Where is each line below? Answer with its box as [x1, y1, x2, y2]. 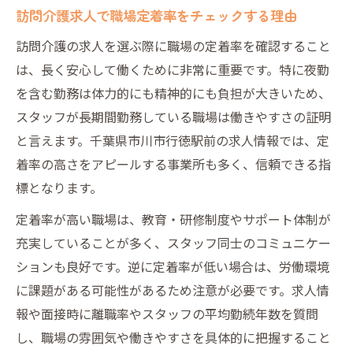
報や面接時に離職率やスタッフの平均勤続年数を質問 [16, 303, 318, 323]
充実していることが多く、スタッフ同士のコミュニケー [16, 232, 331, 252]
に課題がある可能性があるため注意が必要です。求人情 [16, 280, 329, 299]
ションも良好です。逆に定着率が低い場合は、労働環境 [16, 256, 329, 276]
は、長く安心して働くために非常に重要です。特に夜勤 [16, 59, 329, 79]
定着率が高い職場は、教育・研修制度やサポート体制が [16, 209, 331, 229]
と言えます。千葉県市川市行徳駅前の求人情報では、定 [16, 130, 329, 150]
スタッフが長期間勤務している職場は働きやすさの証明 [16, 106, 331, 126]
